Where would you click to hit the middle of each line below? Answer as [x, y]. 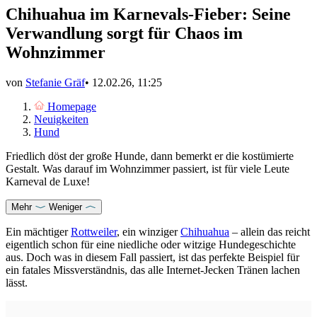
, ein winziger [149, 232]
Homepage [72, 107]
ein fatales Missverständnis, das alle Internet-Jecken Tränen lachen [153, 270]
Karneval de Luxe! [48, 182]
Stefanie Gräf [55, 83]
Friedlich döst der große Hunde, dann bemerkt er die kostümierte [150, 156]
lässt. [17, 283]
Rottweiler [94, 232]
